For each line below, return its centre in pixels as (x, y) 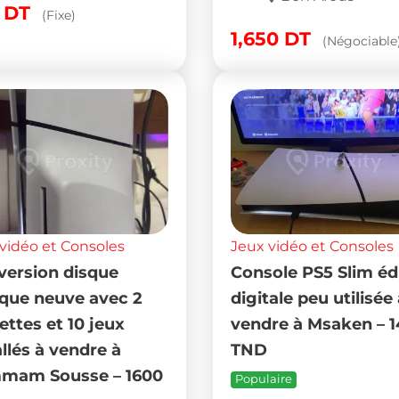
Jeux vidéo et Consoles (312, 246)
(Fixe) (58, 15)
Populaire (263, 379)
